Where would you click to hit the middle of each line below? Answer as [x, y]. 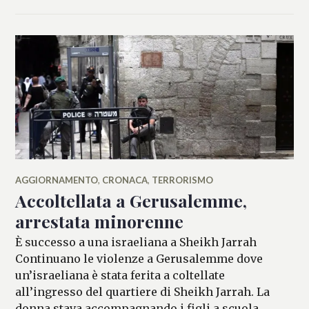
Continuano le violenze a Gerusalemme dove [139, 258]
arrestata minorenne [100, 221]
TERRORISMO [183, 180]
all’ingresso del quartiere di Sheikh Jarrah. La [143, 291]
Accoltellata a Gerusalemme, [131, 200]
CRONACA [125, 180]
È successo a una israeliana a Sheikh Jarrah [136, 242]
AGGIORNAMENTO [57, 180]
